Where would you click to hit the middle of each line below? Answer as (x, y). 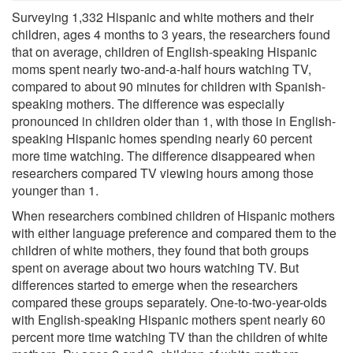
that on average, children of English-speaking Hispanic (164, 51)
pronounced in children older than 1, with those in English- (174, 121)
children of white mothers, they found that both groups (160, 250)
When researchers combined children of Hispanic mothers (173, 215)
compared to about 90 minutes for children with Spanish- (169, 86)
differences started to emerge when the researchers (155, 284)
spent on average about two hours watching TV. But (155, 267)
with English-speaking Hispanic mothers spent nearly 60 (169, 319)
